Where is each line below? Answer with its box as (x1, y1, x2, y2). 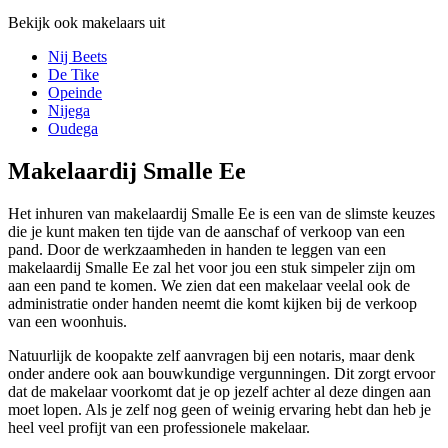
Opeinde (48, 84, 102, 102)
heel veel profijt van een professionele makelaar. (8, 419, 310, 437)
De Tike (48, 66, 99, 84)
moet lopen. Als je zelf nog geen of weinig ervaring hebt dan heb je (8, 401, 431, 419)
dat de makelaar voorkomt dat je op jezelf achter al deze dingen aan (8, 383, 431, 401)
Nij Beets (48, 48, 107, 66)
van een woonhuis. (8, 313, 127, 331)
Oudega (48, 120, 98, 138)
